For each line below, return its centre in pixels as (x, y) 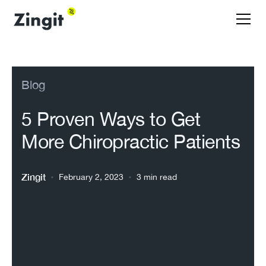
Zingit (34, 177)
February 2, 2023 (91, 177)
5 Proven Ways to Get (111, 119)
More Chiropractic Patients (131, 142)
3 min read (157, 177)
